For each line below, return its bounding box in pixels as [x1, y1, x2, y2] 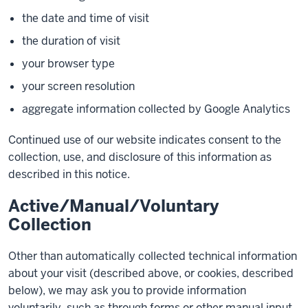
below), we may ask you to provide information [8, 283, 246, 298]
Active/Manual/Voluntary [8, 195, 219, 217]
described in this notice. [8, 167, 130, 181]
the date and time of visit [22, 11, 149, 25]
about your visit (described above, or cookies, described [8, 266, 294, 280]
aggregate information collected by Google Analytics [22, 102, 290, 116]
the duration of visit [22, 34, 120, 48]
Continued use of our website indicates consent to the [8, 133, 281, 147]
